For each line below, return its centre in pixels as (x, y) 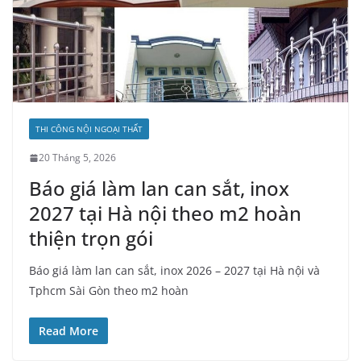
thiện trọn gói (91, 238)
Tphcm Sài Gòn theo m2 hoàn (109, 290)
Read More (68, 331)
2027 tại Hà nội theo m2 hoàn (165, 213)
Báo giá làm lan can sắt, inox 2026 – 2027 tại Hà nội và (174, 270)
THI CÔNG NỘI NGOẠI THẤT (89, 129)
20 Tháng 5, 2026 (77, 158)
